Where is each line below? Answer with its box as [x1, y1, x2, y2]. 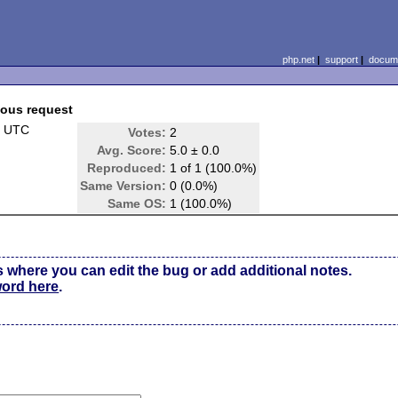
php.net [282, 54, 314, 65]
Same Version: [80, 179, 167, 193]
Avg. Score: [97, 143, 167, 157]
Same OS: [107, 196, 167, 211]
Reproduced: [87, 161, 167, 175]
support [324, 54, 358, 65]
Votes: [128, 125, 167, 139]
